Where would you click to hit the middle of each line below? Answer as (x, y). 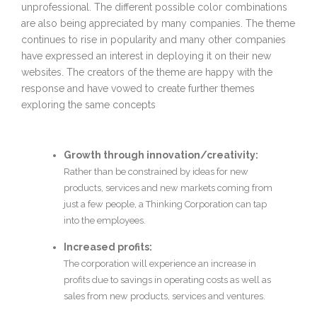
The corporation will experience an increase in (160, 264)
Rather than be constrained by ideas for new (156, 172)
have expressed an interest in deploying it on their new (146, 56)
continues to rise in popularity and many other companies (154, 40)
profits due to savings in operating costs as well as (167, 280)
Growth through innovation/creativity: (161, 155)
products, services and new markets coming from (168, 188)
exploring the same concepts (88, 105)
